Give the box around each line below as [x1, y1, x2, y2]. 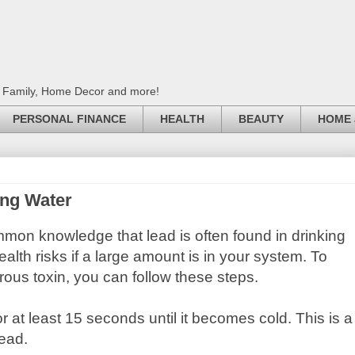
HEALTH [159, 113, 204, 126]
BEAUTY [238, 113, 284, 126]
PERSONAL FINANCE [12, 113, 126, 126]
